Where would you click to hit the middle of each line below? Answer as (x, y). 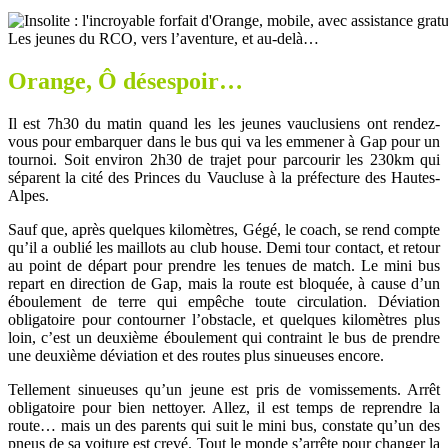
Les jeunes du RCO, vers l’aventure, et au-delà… (163, 39)
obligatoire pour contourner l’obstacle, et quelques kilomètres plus (224, 319)
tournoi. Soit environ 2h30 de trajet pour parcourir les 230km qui (224, 159)
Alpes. (28, 195)
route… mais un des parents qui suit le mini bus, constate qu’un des (224, 425)
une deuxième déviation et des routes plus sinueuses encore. (196, 355)
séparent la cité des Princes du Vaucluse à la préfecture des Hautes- (224, 177)
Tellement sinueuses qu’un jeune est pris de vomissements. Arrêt (224, 389)
